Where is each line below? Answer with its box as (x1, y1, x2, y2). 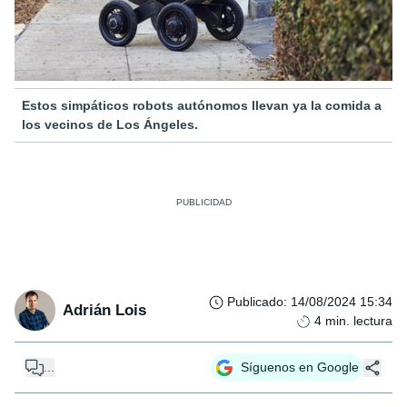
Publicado (227, 294, 283, 310)
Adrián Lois (63, 301, 146, 319)
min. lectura (325, 313, 392, 329)
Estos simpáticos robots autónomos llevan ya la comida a (22, 98, 382, 114)
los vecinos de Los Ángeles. (22, 117, 198, 133)
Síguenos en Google (241, 360, 359, 375)
